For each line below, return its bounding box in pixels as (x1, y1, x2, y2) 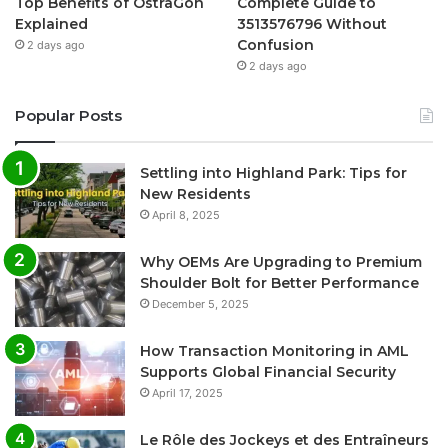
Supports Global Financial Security (140, 363, 396, 382)
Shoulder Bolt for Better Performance (140, 274, 419, 293)
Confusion (236, 36, 314, 55)
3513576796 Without (236, 15, 387, 34)
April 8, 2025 (152, 208, 220, 223)
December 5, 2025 (152, 297, 249, 312)
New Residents (140, 185, 251, 204)
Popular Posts (15, 106, 122, 126)
